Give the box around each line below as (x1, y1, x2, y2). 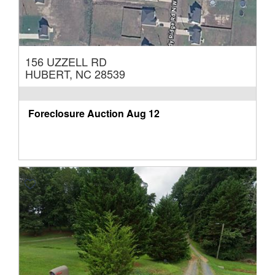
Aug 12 (126, 106, 160, 121)
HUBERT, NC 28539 (25, 66, 125, 82)
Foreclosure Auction (28, 106, 124, 121)
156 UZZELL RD (25, 53, 107, 70)
